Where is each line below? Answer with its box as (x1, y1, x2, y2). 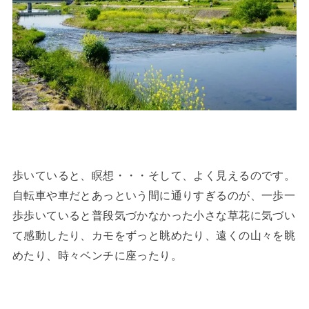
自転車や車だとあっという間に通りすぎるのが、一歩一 (12, 189, 296, 202)
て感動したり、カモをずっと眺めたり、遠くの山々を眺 (12, 229, 296, 242)
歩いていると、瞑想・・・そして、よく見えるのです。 (12, 169, 296, 182)
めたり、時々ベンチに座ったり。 (12, 249, 183, 262)
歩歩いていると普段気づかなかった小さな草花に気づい (12, 209, 296, 222)
